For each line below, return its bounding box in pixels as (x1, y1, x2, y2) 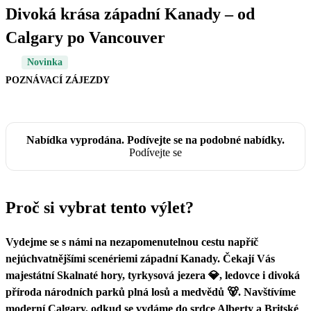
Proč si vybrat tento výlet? (6, 198, 194, 217)
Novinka (27, 56, 62, 67)
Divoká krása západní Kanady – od (6, 4, 255, 23)
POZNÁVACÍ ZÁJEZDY (6, 74, 110, 85)
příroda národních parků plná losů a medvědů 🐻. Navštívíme (6, 285, 296, 298)
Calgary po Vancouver (6, 28, 165, 47)
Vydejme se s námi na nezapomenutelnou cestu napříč (6, 235, 258, 248)
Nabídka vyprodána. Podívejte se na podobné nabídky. (26, 133, 285, 146)
